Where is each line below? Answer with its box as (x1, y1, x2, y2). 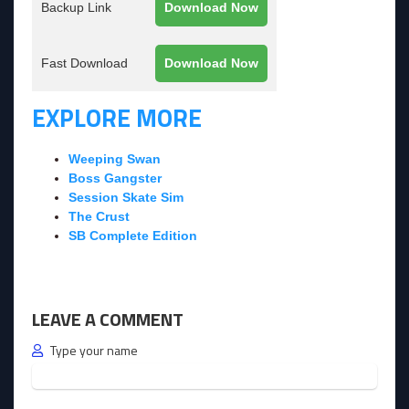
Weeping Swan (68, 151, 161, 166)
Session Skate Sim (68, 189, 184, 204)
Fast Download (41, 55, 128, 70)
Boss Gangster (68, 170, 162, 185)
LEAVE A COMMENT (32, 304, 184, 333)
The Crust (68, 208, 130, 224)
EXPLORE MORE (32, 98, 202, 136)
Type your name (47, 341, 138, 361)
